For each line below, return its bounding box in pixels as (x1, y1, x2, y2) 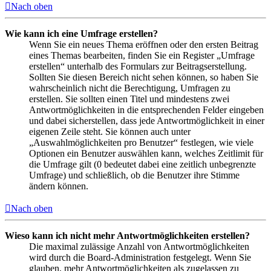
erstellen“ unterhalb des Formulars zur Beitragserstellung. (29, 60, 247, 71)
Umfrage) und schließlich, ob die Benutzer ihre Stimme (29, 169, 240, 180)
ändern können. (29, 180, 88, 191)
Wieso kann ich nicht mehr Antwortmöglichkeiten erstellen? (5, 230, 250, 241)
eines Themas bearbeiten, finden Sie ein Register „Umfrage (29, 50, 255, 60)
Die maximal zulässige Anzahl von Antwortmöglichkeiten (29, 241, 249, 252)
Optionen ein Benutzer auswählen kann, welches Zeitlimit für (29, 148, 263, 158)
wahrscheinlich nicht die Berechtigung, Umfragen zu (29, 82, 230, 93)
